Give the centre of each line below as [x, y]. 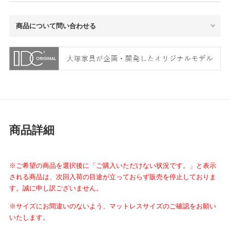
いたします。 [29, 218]
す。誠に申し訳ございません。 [56, 188]
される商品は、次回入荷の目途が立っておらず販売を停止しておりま [112, 177]
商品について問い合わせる [56, 26]
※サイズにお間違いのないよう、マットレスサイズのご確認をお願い [112, 206]
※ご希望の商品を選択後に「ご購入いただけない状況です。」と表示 [112, 166]
